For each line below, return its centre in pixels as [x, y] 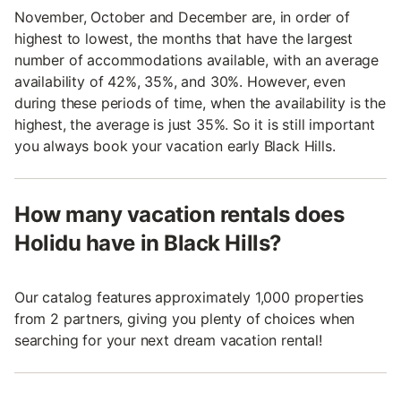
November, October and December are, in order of [182, 17]
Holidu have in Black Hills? [148, 243]
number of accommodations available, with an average [197, 60]
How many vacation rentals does [179, 215]
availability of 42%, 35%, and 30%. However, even [180, 82]
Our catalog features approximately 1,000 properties [189, 298]
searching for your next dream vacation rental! [168, 341]
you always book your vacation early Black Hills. [175, 146]
